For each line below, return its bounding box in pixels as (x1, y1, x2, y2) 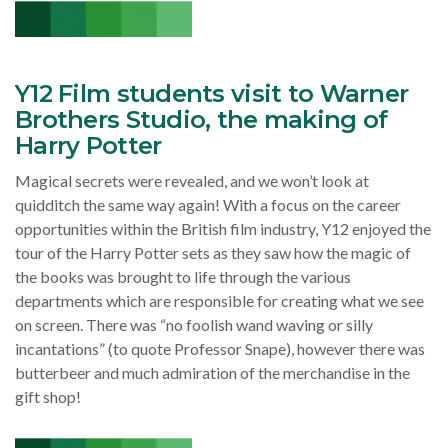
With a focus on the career (223, 195, 401, 215)
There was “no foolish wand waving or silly (86, 315, 373, 335)
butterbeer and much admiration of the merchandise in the (15, 363, 410, 383)
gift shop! (15, 387, 81, 407)
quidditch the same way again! (15, 195, 223, 215)
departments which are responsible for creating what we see (15, 291, 424, 311)
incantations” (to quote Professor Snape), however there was (15, 339, 425, 359)
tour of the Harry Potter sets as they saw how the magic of (15, 243, 411, 263)
